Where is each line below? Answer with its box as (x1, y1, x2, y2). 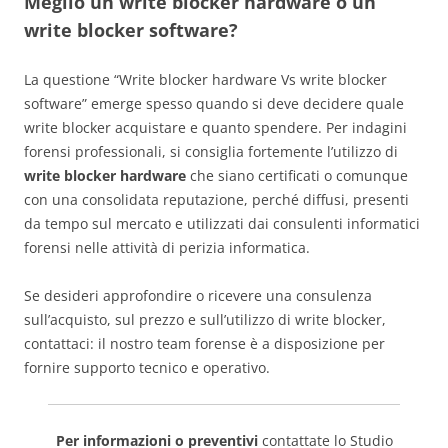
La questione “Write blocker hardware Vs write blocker (24, 70, 387, 90)
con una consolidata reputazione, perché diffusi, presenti (24, 190, 409, 210)
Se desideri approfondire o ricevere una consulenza (24, 286, 372, 306)
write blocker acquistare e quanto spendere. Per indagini (24, 118, 407, 138)
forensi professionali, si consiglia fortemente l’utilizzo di (24, 142, 398, 162)
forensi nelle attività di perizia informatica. (24, 238, 310, 258)
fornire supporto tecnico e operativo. (24, 358, 270, 378)
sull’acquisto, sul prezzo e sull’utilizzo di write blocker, (24, 310, 386, 330)
